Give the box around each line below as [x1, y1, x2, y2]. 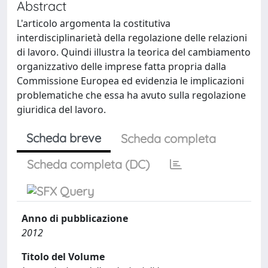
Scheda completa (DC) [27, 157, 150, 172]
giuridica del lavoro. [17, 103, 106, 116]
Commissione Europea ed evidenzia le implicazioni [17, 74, 244, 87]
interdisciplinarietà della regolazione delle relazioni [17, 31, 247, 44]
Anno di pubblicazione [22, 212, 128, 225]
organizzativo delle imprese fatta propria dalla [17, 60, 226, 73]
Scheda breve [26, 130, 101, 145]
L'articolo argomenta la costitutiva [17, 17, 170, 30]
